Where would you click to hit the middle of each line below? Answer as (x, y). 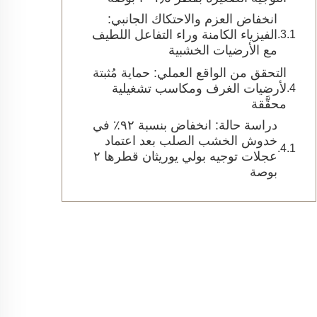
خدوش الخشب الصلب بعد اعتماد (191, 141)
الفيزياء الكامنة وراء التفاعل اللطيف (185, 35)
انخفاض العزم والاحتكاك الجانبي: (192, 19)
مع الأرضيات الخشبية (223, 50)
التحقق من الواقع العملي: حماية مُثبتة (190, 73)
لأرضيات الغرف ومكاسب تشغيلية (199, 88)
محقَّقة (269, 104)
